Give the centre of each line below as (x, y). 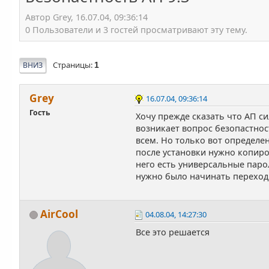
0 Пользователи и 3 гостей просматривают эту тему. (137, 30)
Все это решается (173, 232)
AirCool (59, 214)
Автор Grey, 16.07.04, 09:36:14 (87, 17)
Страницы (72, 65)
